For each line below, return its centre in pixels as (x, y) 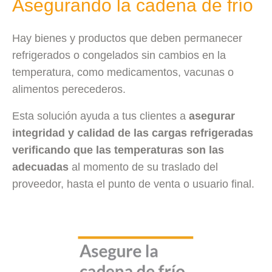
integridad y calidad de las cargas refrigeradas (133, 133)
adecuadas (40, 167)
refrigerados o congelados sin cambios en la (119, 55)
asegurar (212, 116)
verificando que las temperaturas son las (118, 150)
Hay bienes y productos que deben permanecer (127, 38)
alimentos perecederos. (69, 89)
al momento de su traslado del (143, 167)
